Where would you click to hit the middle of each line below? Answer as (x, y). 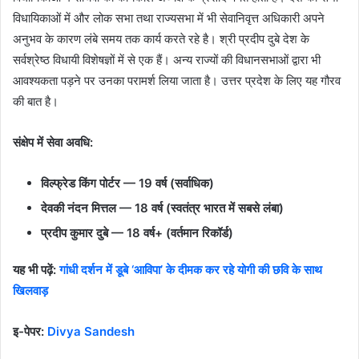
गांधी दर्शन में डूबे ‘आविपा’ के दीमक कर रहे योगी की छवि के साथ (191, 269)
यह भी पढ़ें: (36, 269)
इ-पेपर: (30, 331)
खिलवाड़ (30, 290)
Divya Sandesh (91, 331)
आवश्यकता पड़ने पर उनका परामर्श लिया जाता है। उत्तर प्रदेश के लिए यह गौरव (177, 80)
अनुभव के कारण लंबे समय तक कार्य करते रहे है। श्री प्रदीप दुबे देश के (161, 38)
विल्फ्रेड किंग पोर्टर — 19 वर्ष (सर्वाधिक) (127, 183)
